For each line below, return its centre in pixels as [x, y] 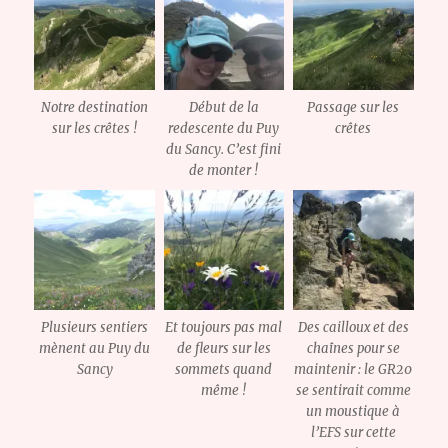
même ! [224, 391]
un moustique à [353, 412]
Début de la [223, 107]
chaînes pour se [353, 349]
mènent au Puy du [95, 349]
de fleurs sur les [223, 349]
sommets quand [224, 370]
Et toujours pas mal [224, 328]
